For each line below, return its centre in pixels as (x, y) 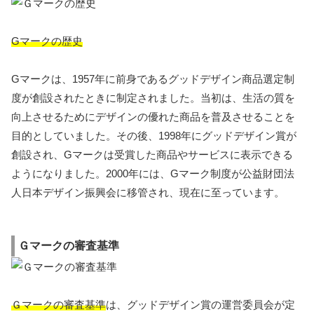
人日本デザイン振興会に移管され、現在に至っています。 (148, 192)
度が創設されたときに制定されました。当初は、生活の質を (153, 97)
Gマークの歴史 (47, 41)
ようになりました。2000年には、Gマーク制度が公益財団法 (153, 173)
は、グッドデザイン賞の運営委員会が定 (200, 305)
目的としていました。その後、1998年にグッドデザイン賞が (154, 135)
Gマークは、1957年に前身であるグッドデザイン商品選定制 (153, 78)
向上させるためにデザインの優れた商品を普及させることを (153, 116)
